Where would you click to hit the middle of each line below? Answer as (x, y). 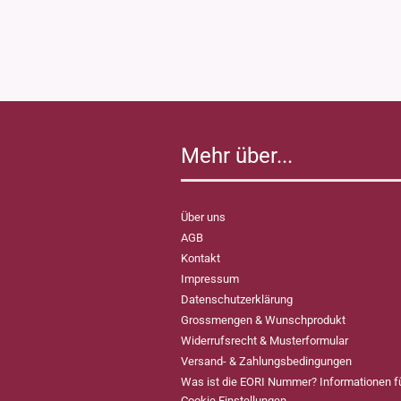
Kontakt (200, 258)
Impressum (210, 279)
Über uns (203, 217)
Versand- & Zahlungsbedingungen (266, 361)
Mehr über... (237, 156)
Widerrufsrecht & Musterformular (264, 341)
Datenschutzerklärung (237, 299)
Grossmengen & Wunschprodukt (263, 320)
